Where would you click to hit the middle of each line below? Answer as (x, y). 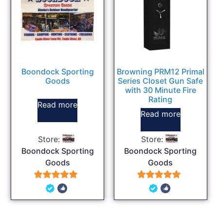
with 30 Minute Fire (160, 90)
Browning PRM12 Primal (160, 71)
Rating (161, 99)
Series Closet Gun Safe (161, 81)
